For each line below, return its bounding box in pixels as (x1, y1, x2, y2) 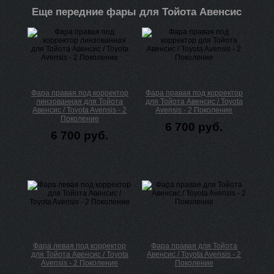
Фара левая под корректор (33, 242, 127, 251)
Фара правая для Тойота (150, 242, 237, 251)
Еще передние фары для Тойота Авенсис (32, 6, 242, 18)
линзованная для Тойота (36, 97, 124, 106)
